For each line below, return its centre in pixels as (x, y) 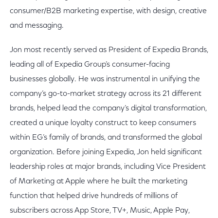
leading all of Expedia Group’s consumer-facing (90, 65)
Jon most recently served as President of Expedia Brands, (109, 50)
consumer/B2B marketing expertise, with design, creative (108, 11)
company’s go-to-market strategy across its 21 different (106, 94)
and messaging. (37, 26)
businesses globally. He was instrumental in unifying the (105, 79)
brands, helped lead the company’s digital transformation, (108, 109)
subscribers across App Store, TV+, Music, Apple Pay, (100, 211)
